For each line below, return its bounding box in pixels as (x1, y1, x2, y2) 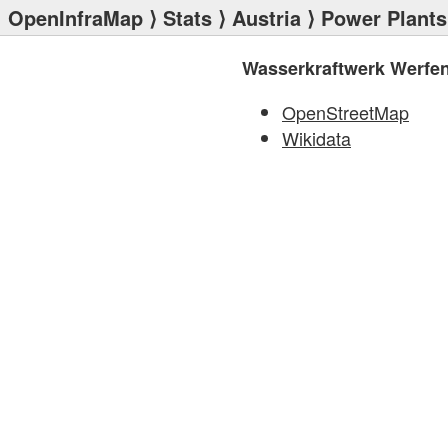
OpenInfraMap (8, 3, 143, 32)
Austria (232, 3, 301, 32)
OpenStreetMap (282, 99, 409, 125)
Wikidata (282, 125, 351, 151)
